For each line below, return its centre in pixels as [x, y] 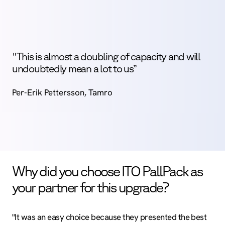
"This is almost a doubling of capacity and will [106, 57]
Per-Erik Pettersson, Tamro [62, 93]
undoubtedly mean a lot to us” [75, 69]
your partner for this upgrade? [90, 187]
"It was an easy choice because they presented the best [109, 217]
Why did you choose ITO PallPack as [107, 171]
